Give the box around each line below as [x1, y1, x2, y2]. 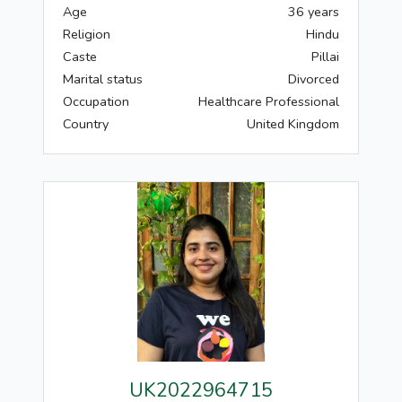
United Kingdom [247, 115, 339, 133]
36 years [288, 3, 339, 21]
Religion [63, 25, 110, 43]
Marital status [63, 70, 143, 88]
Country [63, 115, 109, 133]
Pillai [311, 48, 339, 66]
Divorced [288, 70, 339, 88]
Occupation [63, 92, 129, 110]
